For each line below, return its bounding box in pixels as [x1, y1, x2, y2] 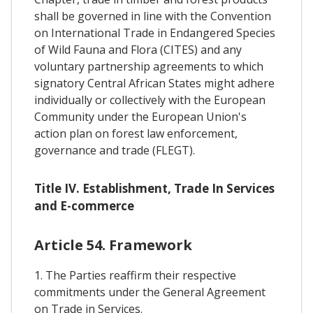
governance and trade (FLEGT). [34, 143, 195, 159]
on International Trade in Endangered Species [34, 25, 275, 41]
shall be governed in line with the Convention [34, 8, 271, 24]
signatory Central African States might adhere [34, 75, 275, 92]
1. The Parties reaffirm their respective [34, 267, 236, 283]
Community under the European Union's [34, 109, 247, 125]
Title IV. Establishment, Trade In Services [34, 180, 275, 196]
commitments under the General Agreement [34, 284, 265, 300]
